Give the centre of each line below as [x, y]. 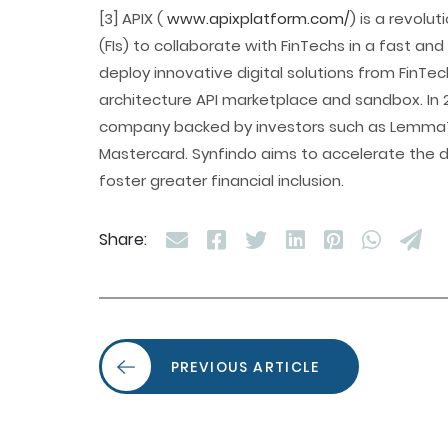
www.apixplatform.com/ [258, 18]
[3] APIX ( [132, 18]
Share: [122, 239]
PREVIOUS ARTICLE [244, 366]
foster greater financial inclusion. [221, 180]
